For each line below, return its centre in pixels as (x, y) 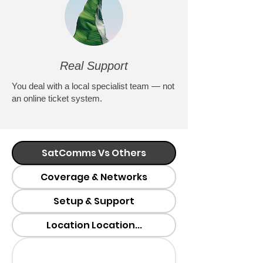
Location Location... (94, 225)
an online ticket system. (57, 99)
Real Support (94, 66)
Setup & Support (94, 201)
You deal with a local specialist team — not (93, 86)
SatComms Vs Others (94, 153)
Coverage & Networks (94, 177)
